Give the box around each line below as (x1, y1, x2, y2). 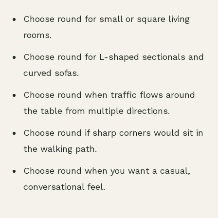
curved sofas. (23, 68, 79, 78)
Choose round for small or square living (23, 14, 190, 24)
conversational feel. (23, 182, 105, 192)
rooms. (23, 30, 52, 40)
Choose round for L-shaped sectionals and (23, 52, 204, 62)
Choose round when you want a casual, (23, 165, 190, 176)
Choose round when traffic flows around (23, 90, 195, 100)
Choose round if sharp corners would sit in (23, 127, 203, 138)
